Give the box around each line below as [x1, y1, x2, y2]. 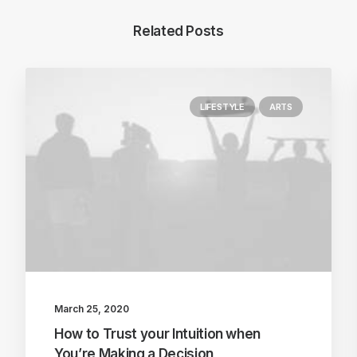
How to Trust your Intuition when [54, 326, 261, 343]
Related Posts [133, 23, 224, 39]
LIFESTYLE [199, 101, 245, 112]
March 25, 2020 [54, 303, 129, 316]
